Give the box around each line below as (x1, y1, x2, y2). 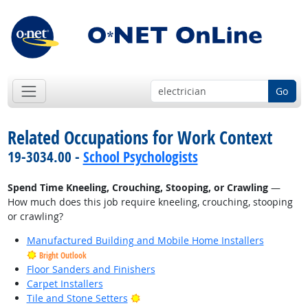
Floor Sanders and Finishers (26, 263, 155, 276)
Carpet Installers (26, 277, 103, 291)
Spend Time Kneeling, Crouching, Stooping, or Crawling (7, 181, 268, 195)
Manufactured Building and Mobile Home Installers (26, 234, 264, 247)
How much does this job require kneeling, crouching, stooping (7, 195, 293, 209)
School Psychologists (82, 147, 198, 167)
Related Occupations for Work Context (7, 125, 272, 151)
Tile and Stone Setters (26, 291, 128, 305)
